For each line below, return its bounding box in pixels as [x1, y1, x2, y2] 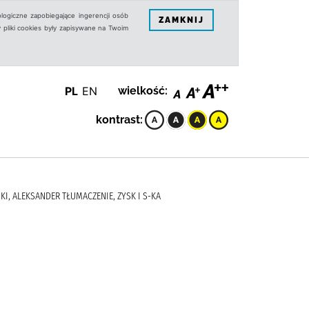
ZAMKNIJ [159, 14, 204, 25]
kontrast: [96, 113, 143, 126]
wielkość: [118, 84, 168, 97]
